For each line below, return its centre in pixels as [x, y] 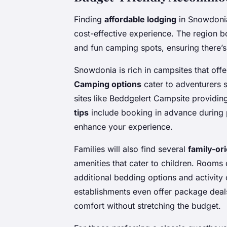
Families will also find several [131, 149]
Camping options [108, 84]
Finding [89, 19]
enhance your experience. [123, 126]
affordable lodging [140, 19]
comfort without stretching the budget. [147, 205]
